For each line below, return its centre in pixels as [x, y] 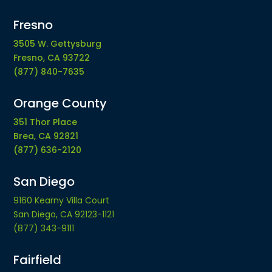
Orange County [60, 103]
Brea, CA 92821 [46, 136]
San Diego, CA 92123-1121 [64, 214]
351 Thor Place [46, 122]
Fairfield [38, 260]
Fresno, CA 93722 [52, 57]
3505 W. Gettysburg [58, 43]
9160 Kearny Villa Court [62, 200]
